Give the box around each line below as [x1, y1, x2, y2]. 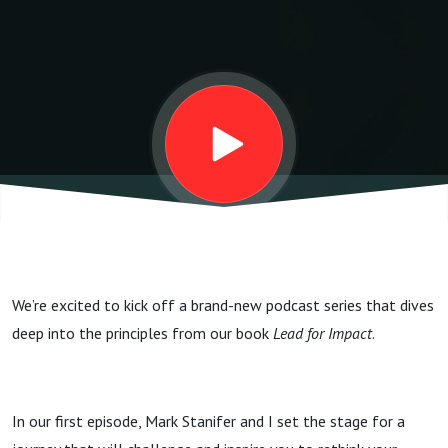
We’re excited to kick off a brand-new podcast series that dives [12, 295, 434, 315]
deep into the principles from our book [12, 323, 273, 343]
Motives [12, 14, 195, 72]
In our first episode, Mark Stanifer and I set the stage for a [12, 411, 405, 431]
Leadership [12, 194, 265, 252]
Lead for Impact [273, 323, 372, 343]
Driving [12, 74, 175, 132]
